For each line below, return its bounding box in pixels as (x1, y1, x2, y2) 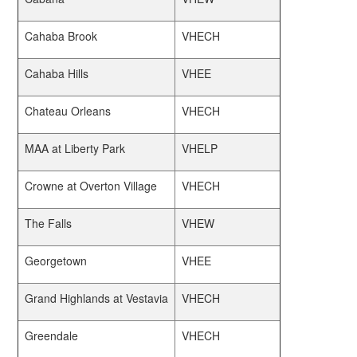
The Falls (25, 215, 73, 231)
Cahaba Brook (25, 28, 98, 44)
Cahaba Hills (25, 65, 89, 81)
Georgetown (25, 253, 88, 269)
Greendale (25, 328, 79, 343)
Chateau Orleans (25, 103, 112, 119)
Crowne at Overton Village (25, 178, 158, 194)
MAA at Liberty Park (25, 140, 126, 156)
